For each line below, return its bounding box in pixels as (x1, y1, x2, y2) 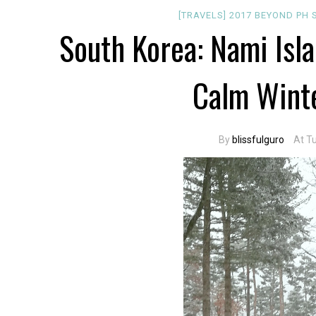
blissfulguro (231, 134, 284, 145)
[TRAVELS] (178, 10, 230, 20)
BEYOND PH (255, 10, 312, 20)
